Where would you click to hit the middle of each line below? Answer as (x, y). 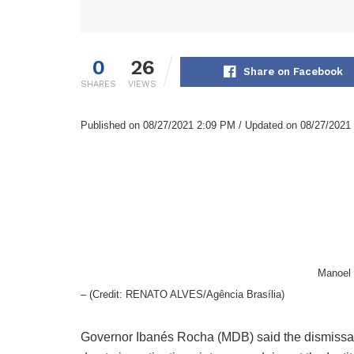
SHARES (98, 85)
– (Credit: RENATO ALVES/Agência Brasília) (183, 295)
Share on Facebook (293, 72)
